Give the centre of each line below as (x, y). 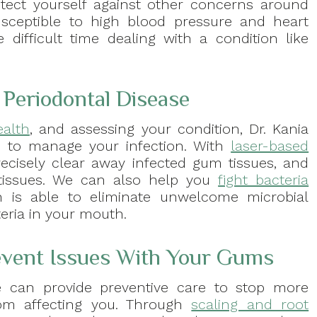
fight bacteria (264, 180)
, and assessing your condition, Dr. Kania (169, 129)
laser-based (270, 146)
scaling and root (250, 305)
